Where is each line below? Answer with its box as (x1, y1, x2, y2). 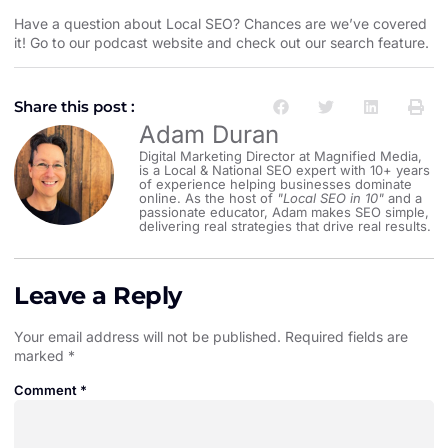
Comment (14, 381, 80, 398)
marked (14, 346, 68, 364)
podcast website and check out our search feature (94, 34, 425, 52)
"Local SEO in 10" (277, 189, 388, 206)
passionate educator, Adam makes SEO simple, (139, 203, 429, 220)
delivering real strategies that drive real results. (139, 217, 431, 234)
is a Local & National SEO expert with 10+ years (139, 161, 430, 178)
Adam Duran (139, 119, 279, 149)
